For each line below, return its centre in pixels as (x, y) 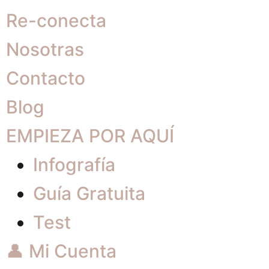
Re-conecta (56, 20)
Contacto (45, 78)
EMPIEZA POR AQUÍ (90, 136)
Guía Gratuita (89, 193)
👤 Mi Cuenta (61, 251)
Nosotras (45, 49)
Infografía (74, 165)
